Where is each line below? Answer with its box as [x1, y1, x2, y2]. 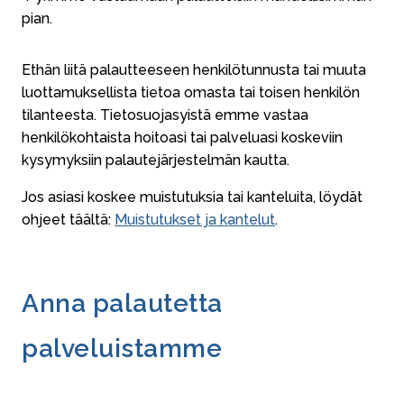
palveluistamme [22, 334, 222, 364]
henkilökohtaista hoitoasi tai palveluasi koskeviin [22, 129, 343, 147]
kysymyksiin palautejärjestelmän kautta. [22, 151, 289, 170]
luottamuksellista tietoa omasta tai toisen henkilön [22, 84, 360, 102]
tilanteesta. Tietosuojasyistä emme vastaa [22, 106, 308, 124]
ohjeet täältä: [22, 211, 115, 229]
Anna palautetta [22, 289, 223, 319]
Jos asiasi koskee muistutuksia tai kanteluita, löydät [22, 188, 363, 207]
